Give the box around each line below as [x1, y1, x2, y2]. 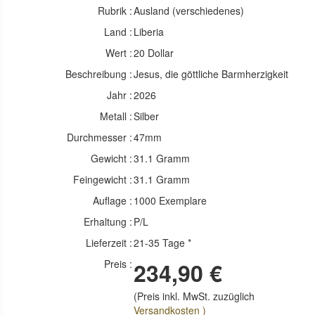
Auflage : [93, 193, 133, 207]
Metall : [100, 109, 133, 123]
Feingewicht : [73, 172, 133, 186]
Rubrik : [98, 4, 133, 18]
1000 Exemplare [134, 193, 207, 207]
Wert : [105, 46, 133, 60]
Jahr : [107, 88, 133, 102]
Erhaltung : [84, 214, 133, 229]
